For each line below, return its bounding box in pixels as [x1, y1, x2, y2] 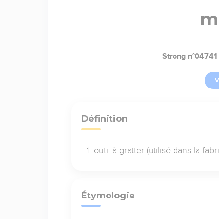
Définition [81, 113, 128, 124]
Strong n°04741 [162, 51, 217, 61]
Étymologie [81, 190, 135, 201]
